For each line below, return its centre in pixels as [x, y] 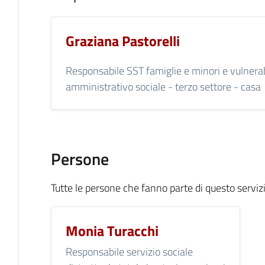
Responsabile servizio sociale [129, 251]
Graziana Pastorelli [122, 41]
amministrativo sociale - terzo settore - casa [163, 87]
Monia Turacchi [112, 231]
